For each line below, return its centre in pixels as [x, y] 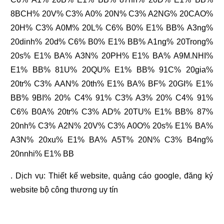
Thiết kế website [78, 176]
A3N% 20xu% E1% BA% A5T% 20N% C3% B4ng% [112, 140]
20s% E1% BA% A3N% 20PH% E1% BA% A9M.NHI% [112, 56]
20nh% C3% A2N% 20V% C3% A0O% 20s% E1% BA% [112, 126]
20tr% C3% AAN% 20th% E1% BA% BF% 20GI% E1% [112, 84]
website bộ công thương [54, 190]
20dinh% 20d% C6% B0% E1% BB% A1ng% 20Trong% [112, 42]
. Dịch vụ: [29, 176]
